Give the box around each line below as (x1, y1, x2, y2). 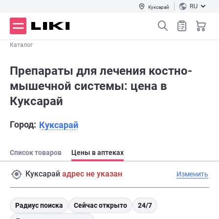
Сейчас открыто (74, 201, 127, 210)
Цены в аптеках (71, 149, 124, 157)
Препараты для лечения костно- (10, 64, 192, 78)
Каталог (10, 42, 33, 48)
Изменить (176, 170, 208, 178)
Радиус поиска (15, 201, 63, 210)
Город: (10, 119, 38, 130)
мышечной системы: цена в (10, 79, 167, 93)
